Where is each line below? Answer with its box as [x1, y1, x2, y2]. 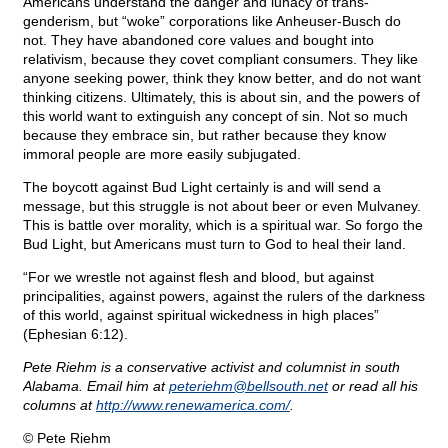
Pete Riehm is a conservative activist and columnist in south [23, 359, 400, 376]
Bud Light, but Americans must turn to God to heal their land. [23, 236, 406, 253]
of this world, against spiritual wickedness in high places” [23, 307, 379, 324]
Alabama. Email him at [23, 378, 169, 395]
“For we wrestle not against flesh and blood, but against [23, 269, 374, 286]
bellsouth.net [247, 378, 328, 395]
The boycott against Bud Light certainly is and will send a [23, 179, 381, 196]
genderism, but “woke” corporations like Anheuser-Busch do [23, 13, 401, 30]
